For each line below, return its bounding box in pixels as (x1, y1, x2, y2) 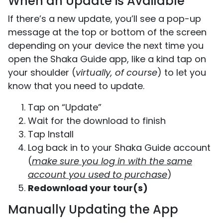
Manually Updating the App (8, 201, 178, 218)
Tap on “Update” (28, 101, 104, 113)
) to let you (157, 66, 206, 79)
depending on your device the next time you (8, 39, 204, 52)
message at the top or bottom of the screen (8, 25, 207, 38)
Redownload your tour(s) (28, 181, 148, 194)
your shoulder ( (8, 66, 76, 79)
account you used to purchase (28, 168, 167, 181)
